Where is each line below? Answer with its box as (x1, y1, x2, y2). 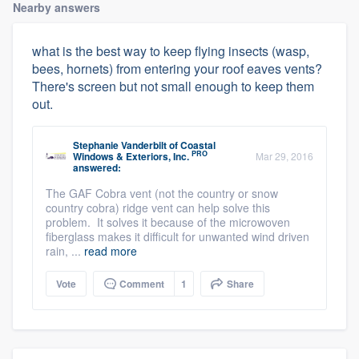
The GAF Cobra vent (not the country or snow (46, 184, 278, 201)
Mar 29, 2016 (256, 148, 313, 163)
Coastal (180, 137, 216, 152)
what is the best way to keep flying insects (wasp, (32, 41, 309, 60)
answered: (73, 159, 121, 175)
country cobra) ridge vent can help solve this (46, 199, 270, 216)
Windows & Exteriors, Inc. (73, 148, 189, 163)
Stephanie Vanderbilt (73, 137, 167, 152)
